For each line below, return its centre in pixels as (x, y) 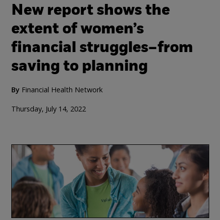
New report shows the (90, 11)
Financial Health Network (62, 90)
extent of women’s (77, 29)
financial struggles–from (102, 48)
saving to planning (79, 67)
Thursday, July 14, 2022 (48, 109)
